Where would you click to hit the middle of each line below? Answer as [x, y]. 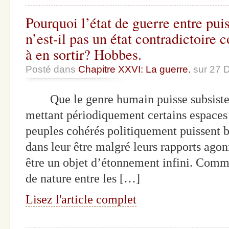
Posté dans [52, 69]
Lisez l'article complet [81, 199]
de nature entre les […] [83, 178]
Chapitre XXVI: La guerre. [134, 69]
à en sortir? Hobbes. [84, 54]
